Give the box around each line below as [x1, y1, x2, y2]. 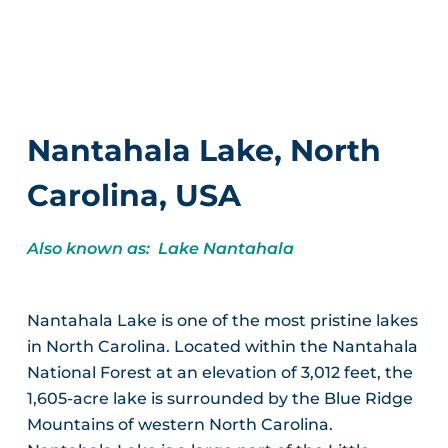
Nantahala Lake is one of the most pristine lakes [26, 311, 418, 330]
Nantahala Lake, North [26, 132, 381, 169]
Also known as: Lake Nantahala [26, 239, 294, 258]
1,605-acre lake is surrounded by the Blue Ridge [26, 389, 413, 408]
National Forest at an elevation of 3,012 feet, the [26, 363, 413, 382]
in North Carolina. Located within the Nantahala [26, 337, 418, 356]
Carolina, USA [26, 177, 241, 214]
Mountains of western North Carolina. [26, 415, 333, 434]
